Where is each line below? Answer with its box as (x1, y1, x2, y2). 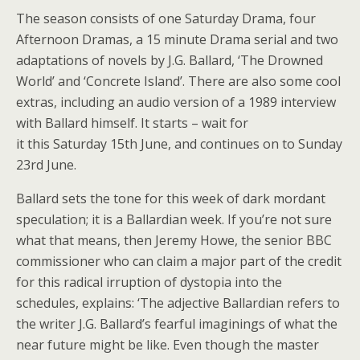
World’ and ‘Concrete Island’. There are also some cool (16, 72, 341, 90)
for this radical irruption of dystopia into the (16, 272, 282, 291)
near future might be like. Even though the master (16, 335, 319, 354)
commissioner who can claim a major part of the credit (16, 252, 342, 270)
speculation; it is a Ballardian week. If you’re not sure (16, 210, 332, 228)
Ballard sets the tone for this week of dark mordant (16, 189, 325, 207)
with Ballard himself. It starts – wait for (16, 113, 248, 132)
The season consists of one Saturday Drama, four (16, 9, 316, 27)
